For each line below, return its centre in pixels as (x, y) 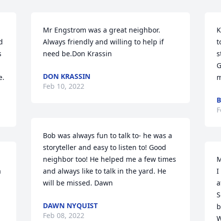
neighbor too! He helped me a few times (110, 159)
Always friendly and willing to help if (104, 42)
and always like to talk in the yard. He (105, 171)
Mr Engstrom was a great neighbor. (102, 30)
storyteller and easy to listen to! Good (105, 147)
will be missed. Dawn (78, 183)
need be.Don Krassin (78, 54)
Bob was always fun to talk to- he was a (108, 135)
